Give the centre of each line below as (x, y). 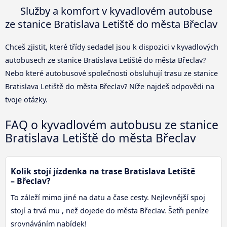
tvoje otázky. (26, 100)
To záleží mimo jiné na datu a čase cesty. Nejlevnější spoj (108, 198)
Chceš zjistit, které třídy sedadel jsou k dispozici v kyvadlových (112, 47)
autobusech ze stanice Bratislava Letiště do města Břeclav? (105, 60)
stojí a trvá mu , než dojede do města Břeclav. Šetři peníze (110, 211)
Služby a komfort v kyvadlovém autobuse (115, 11)
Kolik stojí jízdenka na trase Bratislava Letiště (103, 172)
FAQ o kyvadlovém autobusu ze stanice (112, 125)
